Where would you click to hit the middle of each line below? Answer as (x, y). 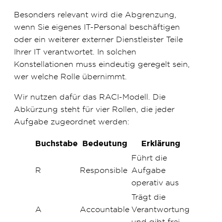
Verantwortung (161, 209)
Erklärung (161, 143)
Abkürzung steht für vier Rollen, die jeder (94, 109)
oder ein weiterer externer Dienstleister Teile (98, 39)
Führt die (149, 157)
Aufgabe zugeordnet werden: (72, 121)
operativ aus (155, 182)
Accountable (105, 209)
